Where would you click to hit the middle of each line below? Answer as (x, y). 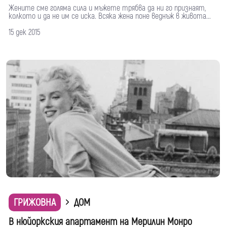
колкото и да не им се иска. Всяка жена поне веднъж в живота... (110, 16)
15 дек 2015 (24, 33)
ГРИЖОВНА (35, 203)
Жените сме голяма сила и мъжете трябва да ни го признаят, (107, 8)
